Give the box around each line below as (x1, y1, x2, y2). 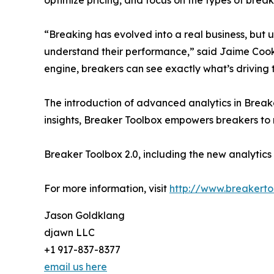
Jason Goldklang (44, 209, 125, 221)
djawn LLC (44, 226, 95, 239)
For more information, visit (44, 182, 169, 194)
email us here (44, 260, 107, 273)
